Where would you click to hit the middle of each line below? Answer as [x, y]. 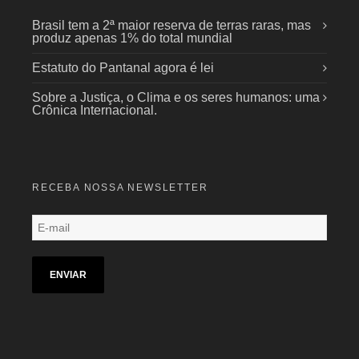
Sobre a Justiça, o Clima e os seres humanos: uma [176, 97]
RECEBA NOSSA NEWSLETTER [120, 188]
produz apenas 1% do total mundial [132, 38]
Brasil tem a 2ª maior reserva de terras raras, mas [171, 25]
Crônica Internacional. [95, 110]
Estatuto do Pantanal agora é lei [123, 68]
